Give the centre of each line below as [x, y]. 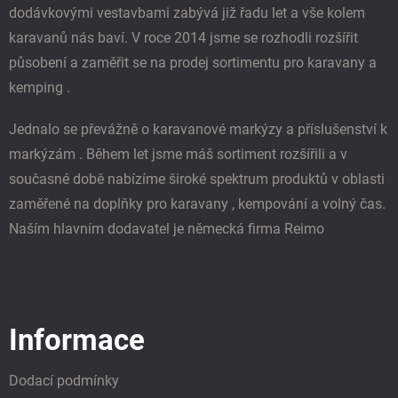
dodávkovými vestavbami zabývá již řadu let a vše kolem [187, 12]
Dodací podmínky [64, 381]
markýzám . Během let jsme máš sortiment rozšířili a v [178, 154]
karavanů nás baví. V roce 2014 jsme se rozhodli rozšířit [183, 37]
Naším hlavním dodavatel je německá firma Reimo [167, 228]
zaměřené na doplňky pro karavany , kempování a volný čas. [197, 203]
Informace [77, 340]
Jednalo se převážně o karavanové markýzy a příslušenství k [198, 129]
